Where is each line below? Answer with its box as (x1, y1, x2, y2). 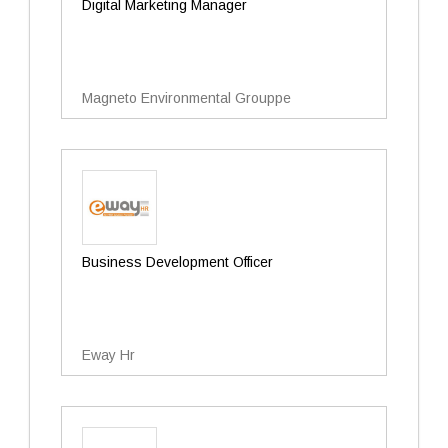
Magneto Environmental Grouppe (82, 90, 291, 106)
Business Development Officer (82, 254, 273, 270)
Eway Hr (82, 347, 135, 363)
